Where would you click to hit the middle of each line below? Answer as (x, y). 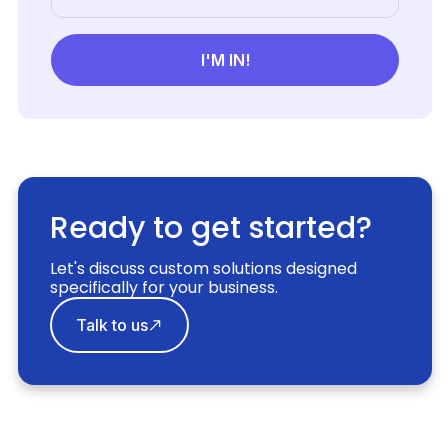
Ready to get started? (211, 228)
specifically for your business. (164, 288)
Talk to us (112, 325)
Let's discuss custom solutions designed (204, 269)
